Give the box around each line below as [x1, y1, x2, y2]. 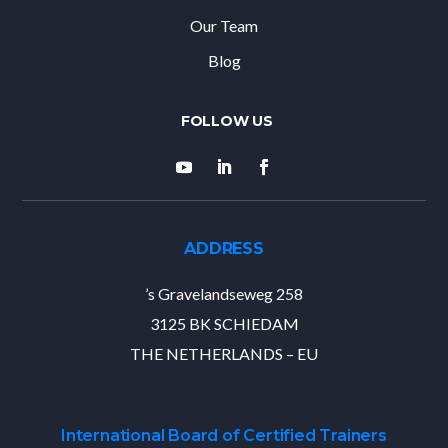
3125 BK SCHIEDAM [149, 314, 299, 334]
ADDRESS [184, 239, 264, 259]
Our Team [190, 15, 258, 35]
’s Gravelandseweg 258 [145, 284, 303, 304]
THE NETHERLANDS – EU [130, 344, 318, 364]
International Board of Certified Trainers [61, 426, 387, 446]
